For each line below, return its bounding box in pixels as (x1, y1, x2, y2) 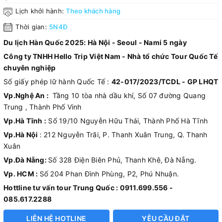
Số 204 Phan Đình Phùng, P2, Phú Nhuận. (39, 169, 179, 178)
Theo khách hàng (66, 7, 120, 15)
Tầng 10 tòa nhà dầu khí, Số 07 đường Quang (50, 91, 206, 100)
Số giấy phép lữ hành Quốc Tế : (3, 77, 111, 86)
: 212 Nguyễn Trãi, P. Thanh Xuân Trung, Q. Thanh (39, 130, 208, 139)
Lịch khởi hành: (13, 7, 66, 15)
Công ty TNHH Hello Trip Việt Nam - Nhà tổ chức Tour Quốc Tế (3, 52, 218, 61)
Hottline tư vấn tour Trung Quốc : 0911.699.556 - (3, 183, 173, 192)
